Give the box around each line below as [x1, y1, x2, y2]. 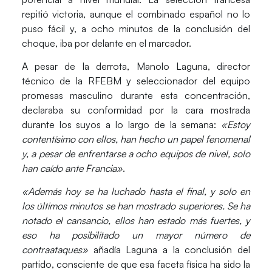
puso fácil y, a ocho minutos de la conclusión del [21, 22, 251, 35]
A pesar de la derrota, [21, 60, 137, 72]
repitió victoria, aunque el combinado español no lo [21, 7, 251, 20]
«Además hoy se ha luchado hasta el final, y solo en [21, 185, 251, 198]
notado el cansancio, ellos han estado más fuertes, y [21, 214, 251, 227]
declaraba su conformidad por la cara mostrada [21, 104, 251, 116]
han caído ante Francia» [21, 162, 123, 174]
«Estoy [221, 118, 251, 131]
